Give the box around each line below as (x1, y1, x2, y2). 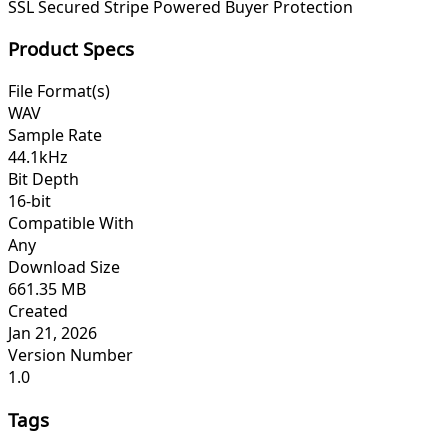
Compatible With (8, 212, 134, 235)
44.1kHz (8, 146, 68, 169)
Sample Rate (8, 124, 102, 147)
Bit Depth (8, 168, 79, 191)
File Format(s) (8, 80, 110, 103)
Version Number (8, 344, 133, 367)
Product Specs (8, 36, 134, 62)
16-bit (8, 190, 51, 213)
